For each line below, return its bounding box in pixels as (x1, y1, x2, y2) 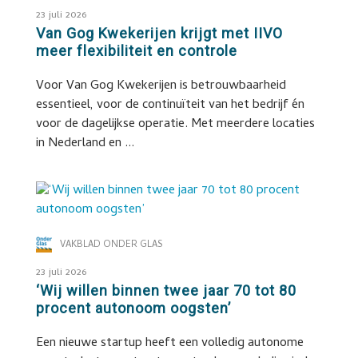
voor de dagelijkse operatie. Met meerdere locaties (35, 114, 315, 135)
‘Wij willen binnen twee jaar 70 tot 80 (35, 282, 296, 299)
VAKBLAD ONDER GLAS (59, 237, 163, 253)
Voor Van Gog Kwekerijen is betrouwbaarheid (35, 76, 286, 97)
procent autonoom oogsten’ (35, 300, 231, 316)
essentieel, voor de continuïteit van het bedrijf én (35, 95, 304, 116)
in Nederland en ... (35, 133, 134, 154)
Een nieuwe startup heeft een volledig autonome (35, 333, 304, 354)
